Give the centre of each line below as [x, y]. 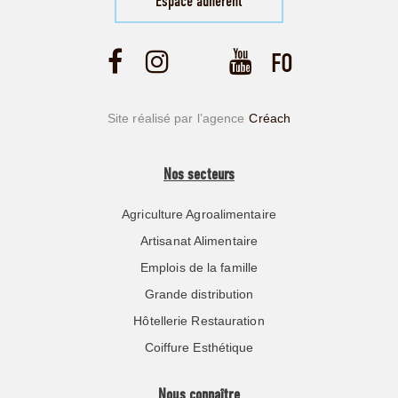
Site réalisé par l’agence [176, 118]
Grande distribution [199, 294]
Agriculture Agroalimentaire [199, 214]
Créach [270, 118]
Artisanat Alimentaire [199, 240]
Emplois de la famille [199, 267]
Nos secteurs [199, 175]
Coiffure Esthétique [199, 347]
